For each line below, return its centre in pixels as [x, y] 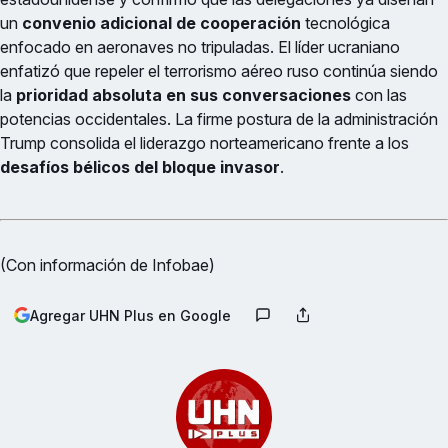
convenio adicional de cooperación [161, 23]
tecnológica [345, 23]
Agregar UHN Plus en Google [130, 315]
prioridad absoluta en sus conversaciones [183, 95]
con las [379, 95]
